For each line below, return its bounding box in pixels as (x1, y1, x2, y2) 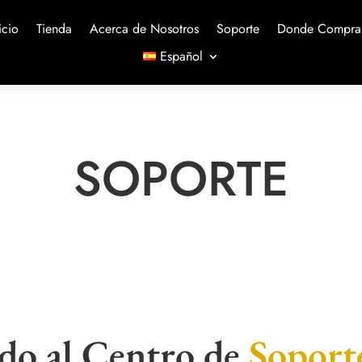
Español (159, 46, 203, 65)
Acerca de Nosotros (89, 19, 199, 38)
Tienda (36, 19, 72, 38)
